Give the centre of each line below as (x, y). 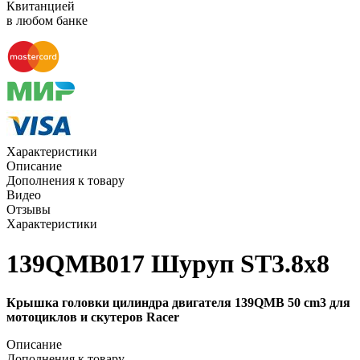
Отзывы (29, 210)
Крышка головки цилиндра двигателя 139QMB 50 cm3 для (178, 303)
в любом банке (47, 21)
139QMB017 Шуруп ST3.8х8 (168, 263)
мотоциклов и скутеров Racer (93, 317)
